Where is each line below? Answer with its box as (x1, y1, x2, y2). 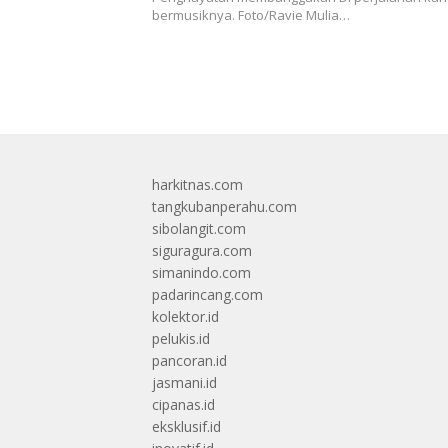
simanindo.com (152, 263, 251, 283)
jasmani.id (152, 373, 217, 393)
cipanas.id (152, 395, 215, 415)
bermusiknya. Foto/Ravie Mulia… (152, 6, 350, 25)
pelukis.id (152, 329, 210, 349)
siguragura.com (152, 241, 252, 261)
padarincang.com (152, 285, 263, 305)
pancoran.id (152, 351, 227, 371)
